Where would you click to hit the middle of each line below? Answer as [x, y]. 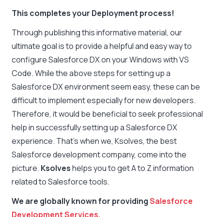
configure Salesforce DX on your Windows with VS [100, 60]
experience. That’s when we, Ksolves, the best [94, 141]
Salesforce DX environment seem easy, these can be [106, 87]
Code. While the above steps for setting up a [91, 73]
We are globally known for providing [81, 201]
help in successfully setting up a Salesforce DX [94, 128]
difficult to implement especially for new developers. [104, 101]
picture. [26, 168]
